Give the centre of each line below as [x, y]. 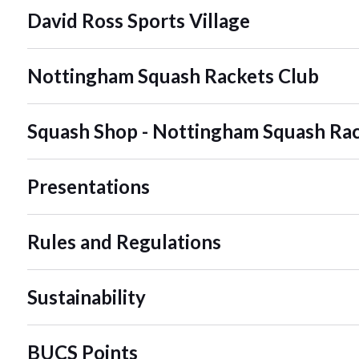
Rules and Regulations [124, 241]
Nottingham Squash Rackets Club [173, 75]
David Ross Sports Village [139, 20]
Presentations [89, 186]
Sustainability [87, 296]
